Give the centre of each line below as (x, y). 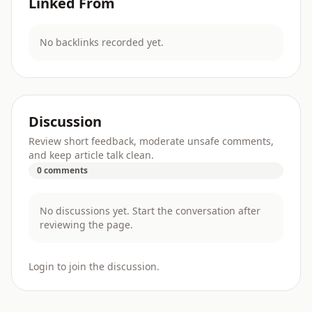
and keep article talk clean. (91, 155)
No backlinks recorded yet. (102, 42)
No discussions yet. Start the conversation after (150, 210)
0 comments (62, 170)
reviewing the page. (86, 224)
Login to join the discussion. (94, 266)
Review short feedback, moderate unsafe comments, (151, 141)
